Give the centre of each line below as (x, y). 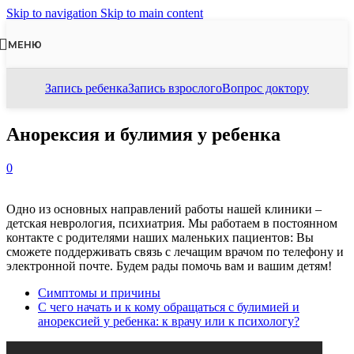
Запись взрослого (175, 88)
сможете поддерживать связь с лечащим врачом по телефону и (175, 251)
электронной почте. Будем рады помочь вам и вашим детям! (169, 265)
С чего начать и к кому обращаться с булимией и (169, 307)
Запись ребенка (87, 88)
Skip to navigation (53, 13)
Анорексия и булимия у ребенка (143, 134)
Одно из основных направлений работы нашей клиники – (164, 209)
